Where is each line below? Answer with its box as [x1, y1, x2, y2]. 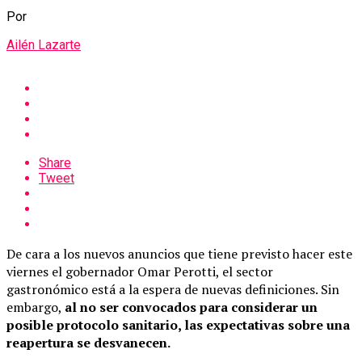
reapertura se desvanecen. [6, 333, 170, 351]
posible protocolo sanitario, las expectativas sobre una [6, 315, 350, 334]
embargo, [6, 297, 65, 316]
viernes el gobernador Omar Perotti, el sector [6, 262, 273, 280]
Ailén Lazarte [6, 36, 81, 53]
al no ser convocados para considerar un [65, 297, 318, 316]
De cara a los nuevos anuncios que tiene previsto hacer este [6, 244, 352, 263]
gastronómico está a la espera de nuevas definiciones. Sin [6, 280, 339, 298]
